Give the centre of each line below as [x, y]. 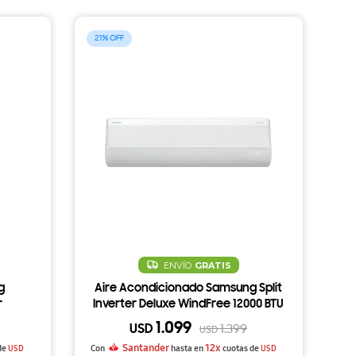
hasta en [188, 349]
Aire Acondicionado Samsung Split [189, 289]
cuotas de [240, 349]
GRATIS [213, 265]
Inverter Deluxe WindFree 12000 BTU [189, 305]
